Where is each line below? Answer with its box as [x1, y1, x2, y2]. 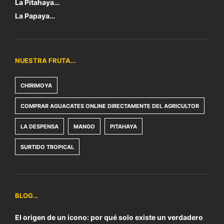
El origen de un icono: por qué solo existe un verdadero [15, 213, 203, 221]
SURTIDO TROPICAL [20, 143, 74, 150]
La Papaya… [15, 11, 55, 20]
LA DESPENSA [20, 123, 58, 130]
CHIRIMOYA [20, 82, 52, 89]
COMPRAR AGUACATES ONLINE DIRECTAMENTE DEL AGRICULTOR [20, 102, 199, 109]
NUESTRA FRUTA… [15, 56, 75, 64]
